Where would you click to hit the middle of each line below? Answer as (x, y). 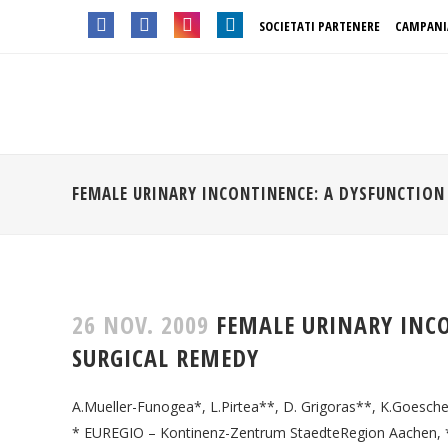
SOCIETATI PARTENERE (319, 26)
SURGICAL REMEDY (165, 357)
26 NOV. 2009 (140, 324)
